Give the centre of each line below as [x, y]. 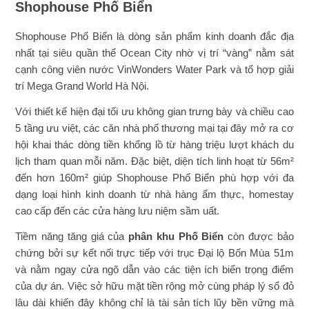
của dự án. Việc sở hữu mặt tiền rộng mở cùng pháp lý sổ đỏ [154, 286]
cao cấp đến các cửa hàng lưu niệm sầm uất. [118, 211]
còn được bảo [259, 236]
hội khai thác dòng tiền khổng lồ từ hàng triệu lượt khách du [154, 144]
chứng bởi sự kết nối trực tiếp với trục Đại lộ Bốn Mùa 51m [154, 252]
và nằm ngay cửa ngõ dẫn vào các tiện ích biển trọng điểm [154, 269]
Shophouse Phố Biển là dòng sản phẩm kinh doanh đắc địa [154, 37]
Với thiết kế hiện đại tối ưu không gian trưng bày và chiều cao [154, 111]
